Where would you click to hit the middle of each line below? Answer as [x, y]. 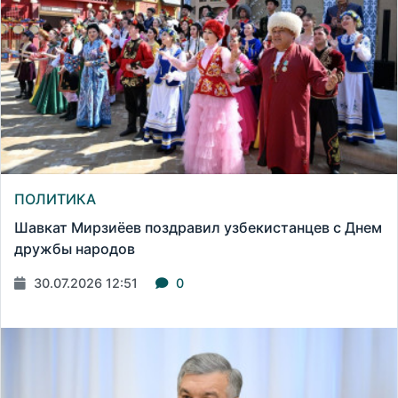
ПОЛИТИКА [55, 199]
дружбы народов [75, 249]
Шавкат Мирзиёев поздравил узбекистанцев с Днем [198, 228]
